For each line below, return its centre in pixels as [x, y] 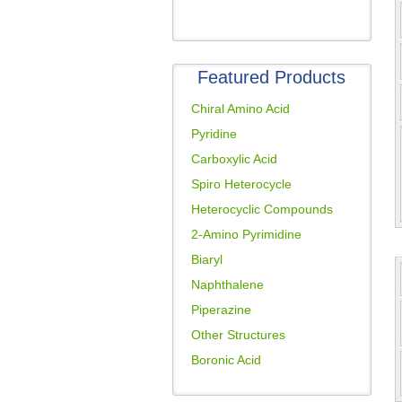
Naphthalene [227, 284]
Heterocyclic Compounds [262, 209]
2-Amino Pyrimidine [246, 234]
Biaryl [206, 259]
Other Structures [238, 335]
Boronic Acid [226, 360]
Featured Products [271, 77]
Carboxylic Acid [234, 159]
